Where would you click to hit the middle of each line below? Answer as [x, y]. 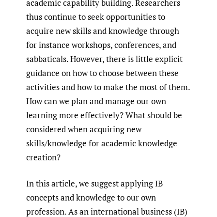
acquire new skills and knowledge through [103, 31]
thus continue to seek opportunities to [96, 16]
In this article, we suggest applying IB [94, 184]
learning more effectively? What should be [104, 115]
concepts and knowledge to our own [91, 198]
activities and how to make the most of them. [108, 87]
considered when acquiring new [84, 129]
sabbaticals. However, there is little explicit [104, 59]
